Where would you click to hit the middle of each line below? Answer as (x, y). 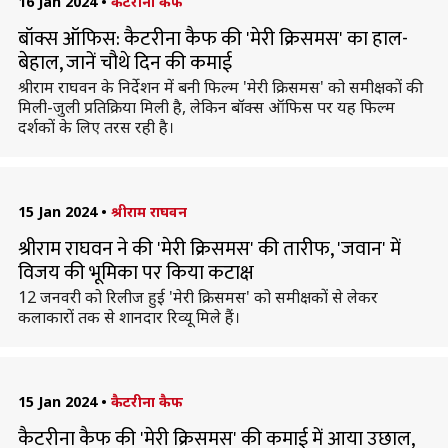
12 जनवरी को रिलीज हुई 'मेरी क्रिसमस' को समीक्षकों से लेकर (197, 297)
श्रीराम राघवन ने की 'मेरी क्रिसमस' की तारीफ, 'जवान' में (209, 249)
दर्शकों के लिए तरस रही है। (95, 127)
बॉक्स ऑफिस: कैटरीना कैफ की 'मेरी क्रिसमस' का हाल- (212, 39)
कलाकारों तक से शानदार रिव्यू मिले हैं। (128, 317)
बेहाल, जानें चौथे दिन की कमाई (124, 63)
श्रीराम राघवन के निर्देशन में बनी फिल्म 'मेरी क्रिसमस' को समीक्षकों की (218, 87)
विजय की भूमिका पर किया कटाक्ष (135, 273)
